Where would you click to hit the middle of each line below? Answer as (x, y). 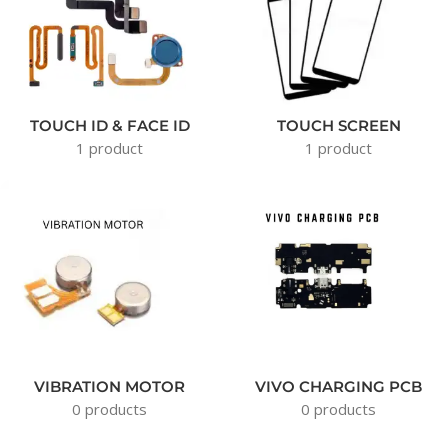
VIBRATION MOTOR (109, 387)
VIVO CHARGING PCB (338, 387)
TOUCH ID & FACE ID (109, 126)
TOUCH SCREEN (338, 126)
